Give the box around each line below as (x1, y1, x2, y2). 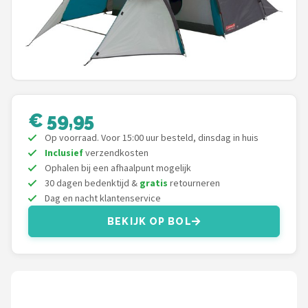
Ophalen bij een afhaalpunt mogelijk (45, 162, 191, 174)
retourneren (168, 177, 220, 189)
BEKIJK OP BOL (107, 216, 192, 227)
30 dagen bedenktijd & (45, 177, 140, 189)
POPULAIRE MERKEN (26, 44, 129, 53)
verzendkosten (83, 146, 148, 159)
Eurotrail (26, 137, 76, 151)
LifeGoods (26, 205, 87, 218)
